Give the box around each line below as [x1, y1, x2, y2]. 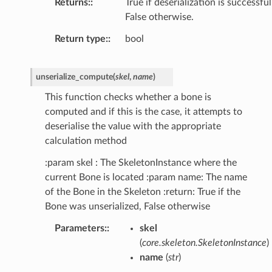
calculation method [44, 136, 127, 146]
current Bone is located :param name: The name [44, 172, 247, 183]
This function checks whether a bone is [44, 92, 211, 103]
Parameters [54, 223, 104, 234]
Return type [54, 34, 106, 44]
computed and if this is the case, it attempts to [44, 107, 242, 117]
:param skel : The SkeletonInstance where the [44, 158, 237, 168]
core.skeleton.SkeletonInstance [141, 238, 267, 248]
